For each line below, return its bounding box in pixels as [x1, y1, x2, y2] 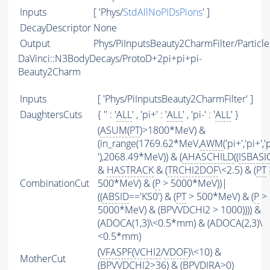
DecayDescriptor [20, 21, 91, 35]
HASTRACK [107, 163, 154, 177]
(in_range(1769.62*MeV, [98, 137, 200, 151]
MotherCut [20, 252, 66, 266]
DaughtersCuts [20, 108, 82, 122]
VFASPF [100, 245, 132, 259]
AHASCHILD [182, 150, 234, 164]
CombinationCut [20, 177, 89, 190]
